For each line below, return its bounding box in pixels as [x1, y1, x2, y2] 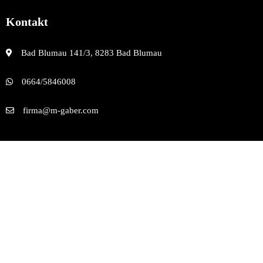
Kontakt [6, 15, 48, 29]
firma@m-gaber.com [23, 106, 99, 116]
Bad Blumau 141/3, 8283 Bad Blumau [21, 48, 162, 58]
